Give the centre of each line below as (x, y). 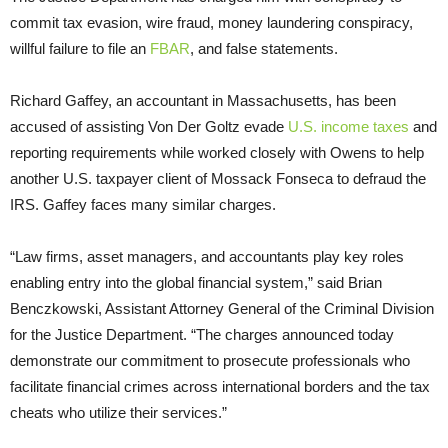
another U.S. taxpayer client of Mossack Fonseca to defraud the (218, 178)
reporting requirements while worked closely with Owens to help (217, 152)
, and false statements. (264, 48)
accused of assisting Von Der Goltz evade (149, 126)
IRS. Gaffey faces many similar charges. (143, 204)
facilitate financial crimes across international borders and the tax (220, 386)
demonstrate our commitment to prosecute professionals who (210, 360)
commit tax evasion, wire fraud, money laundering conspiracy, (211, 22)
